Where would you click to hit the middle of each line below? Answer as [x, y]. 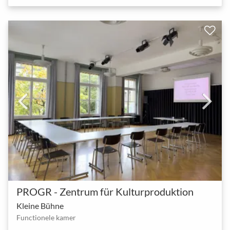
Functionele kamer [46, 217]
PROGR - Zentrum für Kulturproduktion [105, 191]
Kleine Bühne [40, 205]
